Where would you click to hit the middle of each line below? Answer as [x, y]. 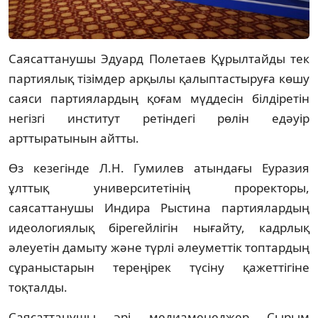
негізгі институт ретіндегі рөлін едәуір [159, 119]
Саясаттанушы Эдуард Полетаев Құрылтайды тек [159, 59]
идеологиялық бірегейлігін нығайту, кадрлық [159, 228]
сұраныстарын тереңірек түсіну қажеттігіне [159, 268]
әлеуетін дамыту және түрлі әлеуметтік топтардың [159, 248]
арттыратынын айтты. [74, 138]
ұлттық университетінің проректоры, [159, 188]
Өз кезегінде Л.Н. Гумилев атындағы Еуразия [159, 168]
